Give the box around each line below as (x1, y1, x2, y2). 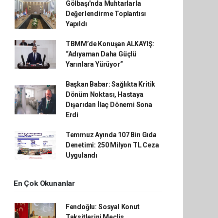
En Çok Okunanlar (14, 179, 75, 188)
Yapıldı (65, 20, 87, 28)
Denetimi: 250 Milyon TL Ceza (65, 141, 159, 149)
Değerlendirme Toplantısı (65, 10, 146, 18)
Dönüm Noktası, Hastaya (65, 91, 144, 98)
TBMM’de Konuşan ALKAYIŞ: (65, 40, 155, 48)
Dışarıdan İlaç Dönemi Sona (65, 101, 152, 109)
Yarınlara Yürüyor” (65, 60, 123, 68)
